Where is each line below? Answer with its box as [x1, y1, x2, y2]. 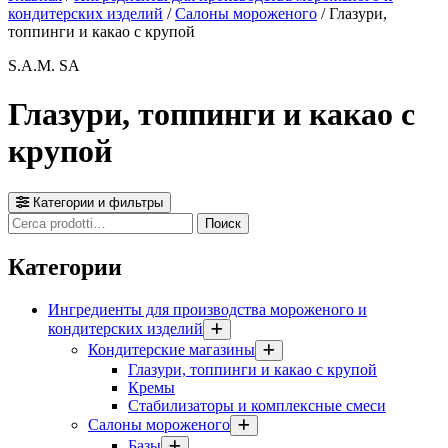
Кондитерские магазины [88, 340, 255, 358]
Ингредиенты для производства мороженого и [48, 300, 367, 318]
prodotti [7, 229, 56, 247]
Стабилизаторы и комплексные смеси [128, 396, 386, 414]
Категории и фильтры [29, 194, 163, 210]
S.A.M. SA [8, 57, 80, 74]
